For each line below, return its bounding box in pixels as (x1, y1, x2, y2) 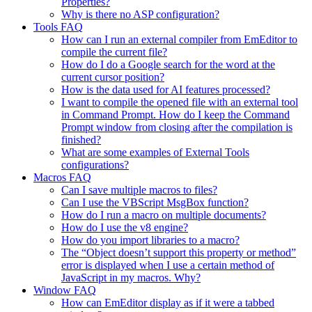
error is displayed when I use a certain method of (61, 259, 274, 272)
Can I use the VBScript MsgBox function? (61, 196, 249, 209)
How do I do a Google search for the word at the (61, 58, 275, 71)
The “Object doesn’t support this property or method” (61, 247, 296, 259)
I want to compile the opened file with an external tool (61, 96, 298, 109)
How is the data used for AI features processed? (61, 84, 270, 96)
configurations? (61, 159, 129, 171)
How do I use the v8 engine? (61, 221, 188, 234)
